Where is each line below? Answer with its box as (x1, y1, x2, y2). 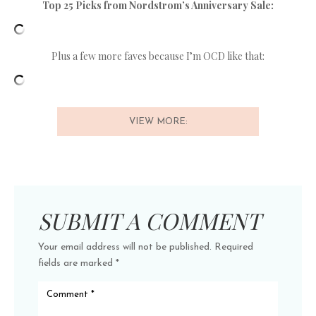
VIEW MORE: (128, 117, 188, 127)
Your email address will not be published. (38, 242, 212, 253)
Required (214, 242, 253, 253)
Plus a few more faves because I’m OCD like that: (51, 49, 265, 63)
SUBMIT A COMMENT (38, 205, 261, 236)
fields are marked (38, 258, 116, 269)
